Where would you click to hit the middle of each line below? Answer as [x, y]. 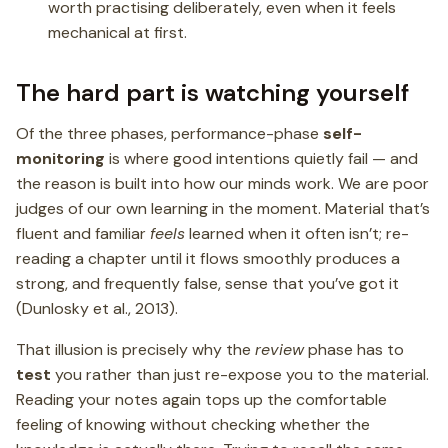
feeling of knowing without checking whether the [193, 424]
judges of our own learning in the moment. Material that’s [223, 208]
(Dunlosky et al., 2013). [97, 308]
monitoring [60, 158]
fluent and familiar [83, 233]
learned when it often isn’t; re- [297, 233]
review [279, 349]
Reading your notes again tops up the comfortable [201, 399]
